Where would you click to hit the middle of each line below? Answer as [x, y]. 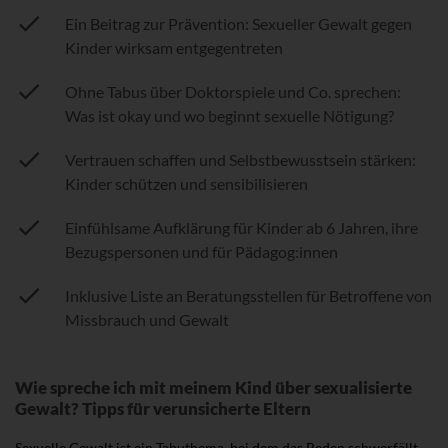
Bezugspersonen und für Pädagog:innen [201, 251]
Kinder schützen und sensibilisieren [186, 183]
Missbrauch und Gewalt [147, 319]
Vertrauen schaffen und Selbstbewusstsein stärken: [240, 159]
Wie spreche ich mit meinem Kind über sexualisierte [213, 387]
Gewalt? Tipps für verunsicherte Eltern [163, 408]
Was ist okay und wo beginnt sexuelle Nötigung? [229, 115]
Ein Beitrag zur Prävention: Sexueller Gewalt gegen [238, 23]
